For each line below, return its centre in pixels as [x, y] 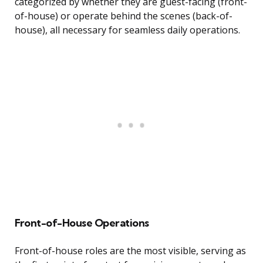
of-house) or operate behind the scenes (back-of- [124, 16]
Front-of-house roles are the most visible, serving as [130, 251]
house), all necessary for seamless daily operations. [127, 30]
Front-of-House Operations [82, 223]
